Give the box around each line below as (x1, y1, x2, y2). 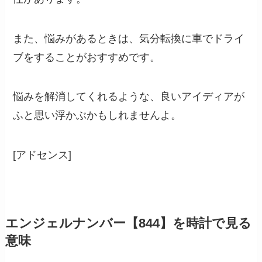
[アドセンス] (13, 149, 72, 161)
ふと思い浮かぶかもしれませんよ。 (13, 109, 182, 122)
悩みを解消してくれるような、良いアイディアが (13, 91, 245, 103)
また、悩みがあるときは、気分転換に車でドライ (13, 32, 245, 44)
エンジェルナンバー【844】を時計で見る (5, 216, 251, 231)
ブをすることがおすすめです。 (13, 51, 161, 63)
